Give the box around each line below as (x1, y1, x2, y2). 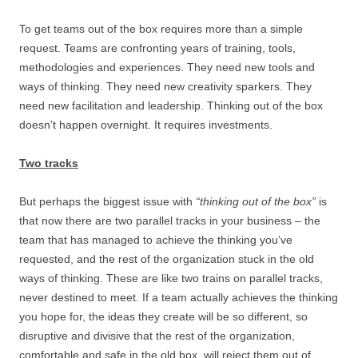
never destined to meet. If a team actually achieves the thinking (19, 291, 338, 304)
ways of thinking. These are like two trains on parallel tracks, (19, 272, 323, 284)
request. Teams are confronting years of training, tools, (19, 42, 296, 54)
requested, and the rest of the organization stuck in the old (19, 253, 314, 265)
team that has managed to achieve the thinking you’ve (19, 233, 292, 246)
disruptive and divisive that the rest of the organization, (19, 329, 295, 342)
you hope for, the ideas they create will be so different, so (19, 310, 308, 323)
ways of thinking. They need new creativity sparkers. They (19, 80, 312, 93)
